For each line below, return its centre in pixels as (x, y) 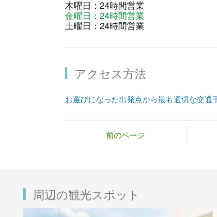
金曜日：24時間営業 (105, 15)
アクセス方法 (111, 73)
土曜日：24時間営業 (105, 25)
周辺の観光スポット (86, 194)
